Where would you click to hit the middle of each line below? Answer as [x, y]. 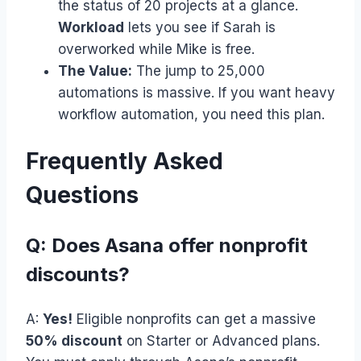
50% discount [74, 341]
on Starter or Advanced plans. [221, 341]
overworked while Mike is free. [156, 49]
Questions [82, 195]
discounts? [78, 274]
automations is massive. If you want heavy [197, 92]
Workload [91, 27]
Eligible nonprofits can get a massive [194, 319]
